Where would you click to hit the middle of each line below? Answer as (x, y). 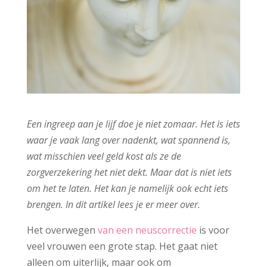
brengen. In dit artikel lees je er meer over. (113, 205)
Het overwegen (62, 230)
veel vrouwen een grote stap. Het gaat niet (122, 246)
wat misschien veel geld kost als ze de (104, 156)
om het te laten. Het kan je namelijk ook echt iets (127, 189)
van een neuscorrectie (147, 230)
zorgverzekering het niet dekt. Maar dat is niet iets (129, 173)
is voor (213, 230)
